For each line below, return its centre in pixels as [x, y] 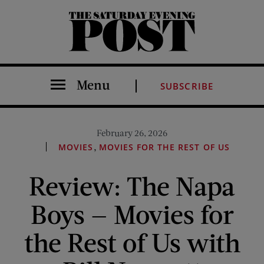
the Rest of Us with [132, 242]
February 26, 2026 [132, 133]
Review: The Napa [132, 185]
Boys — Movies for [132, 214]
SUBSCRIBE [187, 86]
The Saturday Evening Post [77, 51]
